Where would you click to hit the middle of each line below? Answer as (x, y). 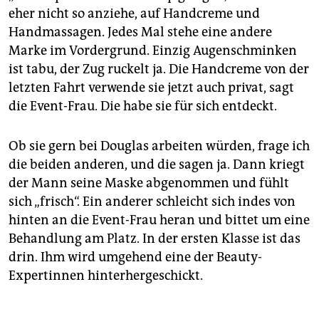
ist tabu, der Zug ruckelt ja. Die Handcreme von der (159, 69)
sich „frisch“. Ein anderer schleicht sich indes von (152, 202)
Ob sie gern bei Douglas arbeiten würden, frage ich (159, 146)
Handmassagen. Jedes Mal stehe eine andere (140, 32)
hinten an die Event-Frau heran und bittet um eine (159, 220)
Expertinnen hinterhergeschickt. (106, 276)
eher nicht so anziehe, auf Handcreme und (134, 14)
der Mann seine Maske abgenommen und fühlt (149, 183)
